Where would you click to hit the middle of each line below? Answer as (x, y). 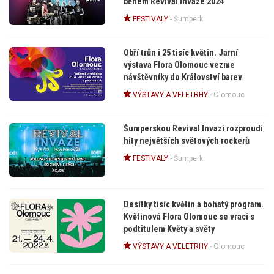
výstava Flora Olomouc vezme (179, 65)
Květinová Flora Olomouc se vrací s (189, 217)
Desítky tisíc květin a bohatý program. (193, 204)
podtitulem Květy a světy (169, 229)
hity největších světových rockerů (186, 141)
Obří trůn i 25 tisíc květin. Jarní (180, 53)
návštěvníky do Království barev (183, 77)
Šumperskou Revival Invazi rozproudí (193, 128)
